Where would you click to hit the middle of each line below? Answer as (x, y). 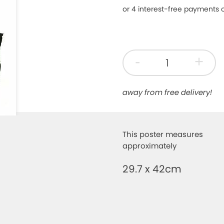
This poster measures (163, 134)
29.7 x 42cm (152, 169)
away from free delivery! (167, 92)
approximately (150, 145)
